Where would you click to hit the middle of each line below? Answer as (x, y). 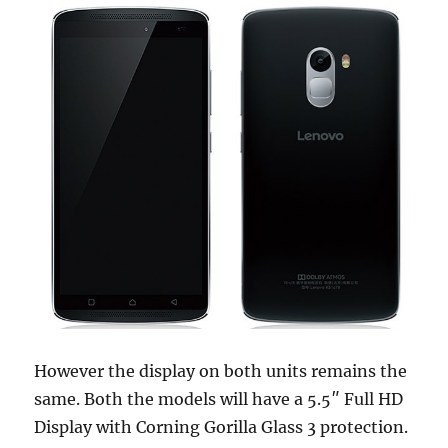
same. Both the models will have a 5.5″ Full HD (219, 399)
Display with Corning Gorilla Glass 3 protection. (221, 427)
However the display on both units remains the (221, 371)
